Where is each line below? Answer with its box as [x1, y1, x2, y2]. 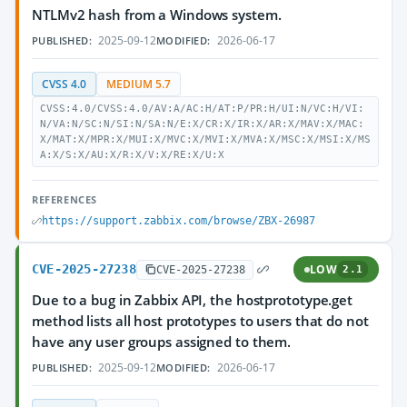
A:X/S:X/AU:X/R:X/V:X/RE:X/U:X [40, 149, 224, 161]
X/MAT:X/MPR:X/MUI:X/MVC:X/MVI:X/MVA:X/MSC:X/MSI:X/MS [40, 134, 371, 145]
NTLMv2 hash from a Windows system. [32, 5, 282, 24]
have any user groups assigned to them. [32, 333, 292, 351]
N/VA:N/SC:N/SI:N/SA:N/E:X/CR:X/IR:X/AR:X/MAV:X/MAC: [40, 118, 364, 130]
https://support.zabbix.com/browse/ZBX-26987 [42, 214, 315, 227]
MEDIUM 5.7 [106, 77, 171, 91]
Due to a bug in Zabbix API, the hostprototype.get [32, 291, 353, 309]
